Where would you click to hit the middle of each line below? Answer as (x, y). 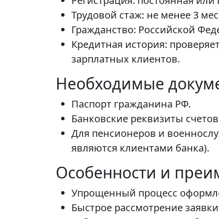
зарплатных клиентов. (126, 59)
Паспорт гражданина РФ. (131, 104)
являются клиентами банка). (140, 148)
